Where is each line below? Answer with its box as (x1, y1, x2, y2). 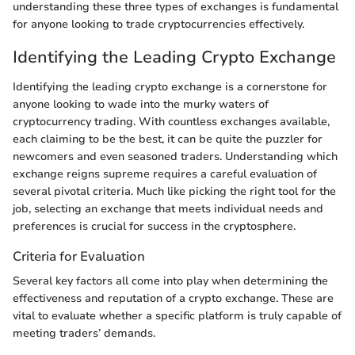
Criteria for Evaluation (13, 247, 145, 266)
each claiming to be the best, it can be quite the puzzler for (13, 132, 323, 147)
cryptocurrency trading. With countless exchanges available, (13, 114, 330, 130)
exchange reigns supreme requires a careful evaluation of (13, 166, 317, 182)
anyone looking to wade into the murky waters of (13, 97, 269, 113)
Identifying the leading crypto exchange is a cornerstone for (13, 79, 327, 95)
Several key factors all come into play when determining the (13, 273, 328, 289)
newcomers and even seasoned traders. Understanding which (13, 149, 338, 165)
